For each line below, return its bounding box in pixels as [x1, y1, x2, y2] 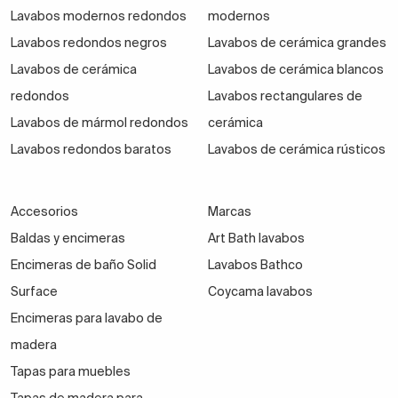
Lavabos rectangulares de [207, 89, 362, 104]
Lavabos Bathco [207, 258, 303, 273]
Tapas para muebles [11, 364, 131, 379]
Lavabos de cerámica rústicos [207, 142, 386, 157]
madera [11, 338, 57, 353]
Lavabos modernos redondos [11, 9, 187, 24]
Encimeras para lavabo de [11, 311, 163, 326]
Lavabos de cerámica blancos [207, 62, 384, 77]
